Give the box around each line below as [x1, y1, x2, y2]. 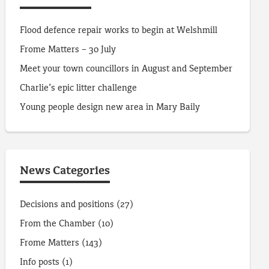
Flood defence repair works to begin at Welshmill [20, 26, 218, 36]
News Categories [20, 165, 110, 178]
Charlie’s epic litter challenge [20, 83, 138, 94]
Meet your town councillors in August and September [20, 64, 233, 74]
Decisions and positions [20, 200, 115, 210]
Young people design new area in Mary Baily [20, 103, 201, 113]
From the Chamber [20, 219, 96, 229]
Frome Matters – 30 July [20, 45, 116, 55]
